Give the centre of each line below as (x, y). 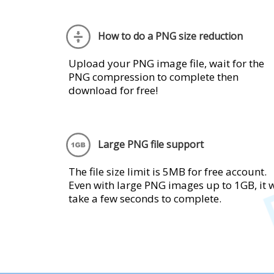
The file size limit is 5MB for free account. (168, 172)
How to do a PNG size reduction (170, 36)
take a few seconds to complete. (145, 198)
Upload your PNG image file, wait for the (166, 63)
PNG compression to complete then (154, 77)
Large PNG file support (151, 145)
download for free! (113, 90)
